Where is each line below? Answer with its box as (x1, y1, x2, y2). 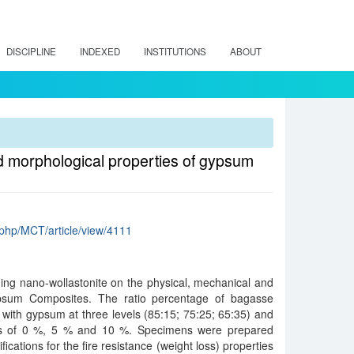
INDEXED (80, 45, 120, 58)
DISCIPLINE (6, 45, 56, 58)
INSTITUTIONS (144, 45, 206, 58)
